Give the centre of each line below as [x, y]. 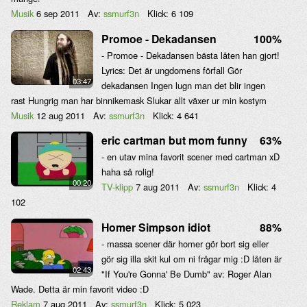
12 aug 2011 [61, 115]
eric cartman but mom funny [174, 140]
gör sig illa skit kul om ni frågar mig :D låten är [192, 258]
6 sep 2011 [58, 14]
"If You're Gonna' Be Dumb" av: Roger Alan [186, 273]
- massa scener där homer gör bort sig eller [185, 243]
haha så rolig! [128, 172]
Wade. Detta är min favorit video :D [80, 288]
